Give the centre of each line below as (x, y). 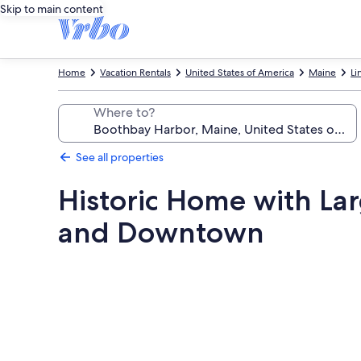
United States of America (240, 73)
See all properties (120, 157)
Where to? (124, 112)
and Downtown (161, 232)
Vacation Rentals (135, 73)
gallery (90, 290)
